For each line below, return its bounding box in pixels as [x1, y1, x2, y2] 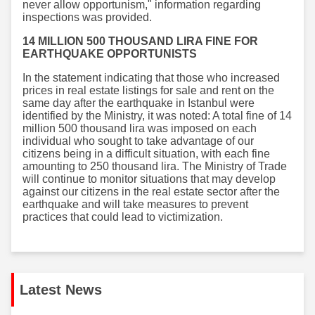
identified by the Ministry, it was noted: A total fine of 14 [22, 109, 292, 122]
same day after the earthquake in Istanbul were [22, 96, 255, 109]
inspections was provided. [22, 11, 152, 23]
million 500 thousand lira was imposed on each [22, 122, 257, 134]
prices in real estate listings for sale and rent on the [22, 84, 274, 96]
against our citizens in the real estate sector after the [22, 185, 280, 198]
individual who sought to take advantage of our [22, 134, 254, 147]
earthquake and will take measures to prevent [22, 198, 248, 210]
